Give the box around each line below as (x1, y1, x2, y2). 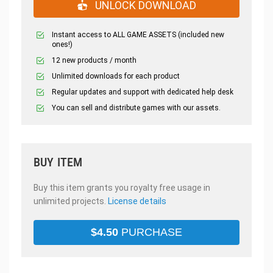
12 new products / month (52, 55, 136, 65)
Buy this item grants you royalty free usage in (34, 182, 210, 193)
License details (108, 196, 166, 206)
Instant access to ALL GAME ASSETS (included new (52, 30, 224, 39)
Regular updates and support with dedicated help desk (52, 87, 233, 96)
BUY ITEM (34, 154, 83, 169)
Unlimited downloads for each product (52, 71, 180, 80)
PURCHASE (118, 225, 182, 238)
